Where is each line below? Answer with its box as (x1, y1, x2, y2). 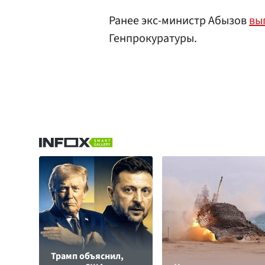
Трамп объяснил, (51, 250, 124, 263)
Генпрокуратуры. (109, 30, 197, 47)
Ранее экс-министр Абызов (109, 12, 249, 29)
